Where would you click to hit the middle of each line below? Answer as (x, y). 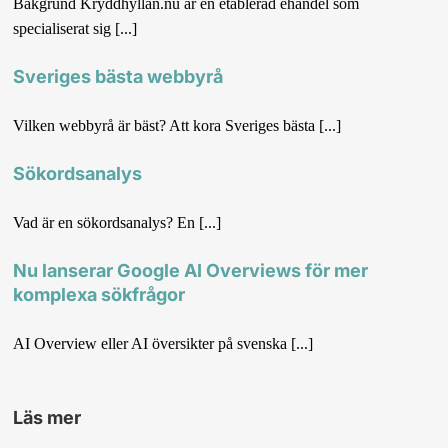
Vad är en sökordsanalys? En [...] (117, 222)
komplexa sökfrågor (99, 294)
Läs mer (47, 417)
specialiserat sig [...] (75, 29)
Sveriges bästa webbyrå (118, 77)
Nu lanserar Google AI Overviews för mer (191, 270)
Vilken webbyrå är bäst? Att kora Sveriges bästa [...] (177, 126)
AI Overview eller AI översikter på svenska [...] (163, 343)
